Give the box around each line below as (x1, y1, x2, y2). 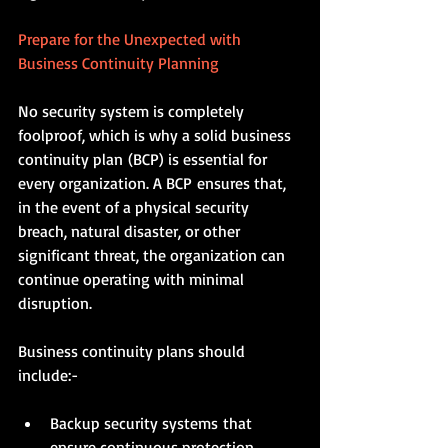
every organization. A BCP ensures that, (18, 172, 290, 193)
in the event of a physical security (18, 196, 253, 217)
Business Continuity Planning (18, 52, 219, 73)
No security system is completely (18, 100, 248, 121)
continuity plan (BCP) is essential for (18, 148, 271, 169)
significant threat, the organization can (18, 244, 289, 265)
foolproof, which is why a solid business (18, 124, 295, 145)
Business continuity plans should (18, 340, 249, 361)
